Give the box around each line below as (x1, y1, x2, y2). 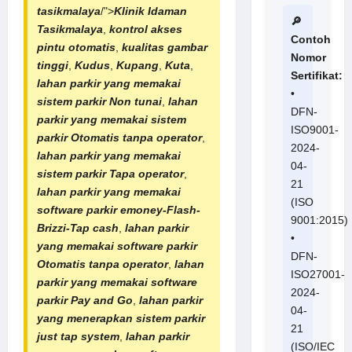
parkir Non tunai (75, 94, 162, 108)
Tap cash (70, 221, 119, 234)
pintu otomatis (37, 40, 115, 53)
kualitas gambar (122, 40, 207, 53)
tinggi (37, 58, 68, 71)
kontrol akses (109, 22, 182, 35)
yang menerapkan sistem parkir (37, 311, 205, 324)
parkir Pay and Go (37, 293, 133, 306)
